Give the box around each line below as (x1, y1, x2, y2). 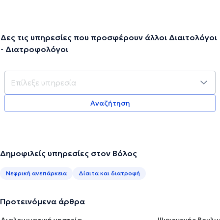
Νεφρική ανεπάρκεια (6, 169, 67, 177)
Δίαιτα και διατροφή (79, 169, 140, 177)
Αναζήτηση (90, 98, 130, 108)
